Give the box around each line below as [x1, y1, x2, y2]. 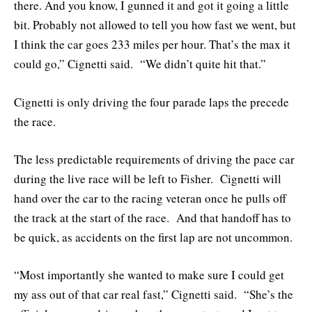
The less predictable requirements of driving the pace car [14, 150, 295, 167]
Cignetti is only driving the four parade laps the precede [14, 93, 289, 110]
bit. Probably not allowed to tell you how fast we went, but [14, 17, 296, 33]
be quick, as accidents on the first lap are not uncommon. [14, 228, 292, 245]
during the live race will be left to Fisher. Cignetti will [14, 170, 281, 187]
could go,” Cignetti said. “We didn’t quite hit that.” [14, 56, 266, 72]
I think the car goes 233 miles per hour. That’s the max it [14, 36, 290, 53]
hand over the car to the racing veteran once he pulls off [14, 189, 286, 206]
